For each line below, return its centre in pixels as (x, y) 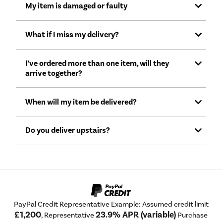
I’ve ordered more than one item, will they (97, 63)
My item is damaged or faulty (77, 6)
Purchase (192, 215)
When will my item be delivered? (81, 102)
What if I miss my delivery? (72, 35)
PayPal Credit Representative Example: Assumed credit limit (111, 204)
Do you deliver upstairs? (68, 131)
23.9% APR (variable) (136, 215)
